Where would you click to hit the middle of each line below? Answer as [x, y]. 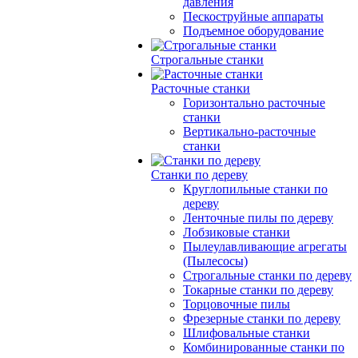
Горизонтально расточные [254, 103]
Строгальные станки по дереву [267, 275]
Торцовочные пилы [237, 304]
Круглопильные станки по [255, 189]
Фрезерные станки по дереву [262, 318]
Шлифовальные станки [247, 333]
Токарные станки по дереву [258, 290]
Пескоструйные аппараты [253, 16]
